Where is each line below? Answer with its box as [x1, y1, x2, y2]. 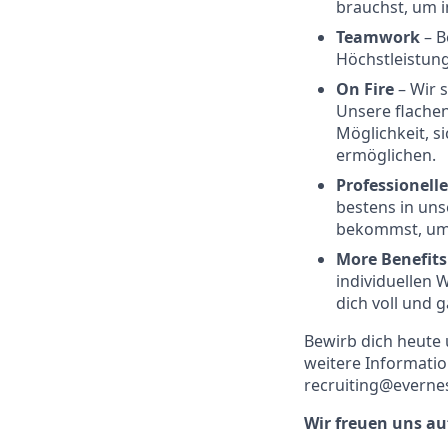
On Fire [336, 78, 398, 100]
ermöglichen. [336, 144, 436, 166]
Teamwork [336, 26, 424, 48]
